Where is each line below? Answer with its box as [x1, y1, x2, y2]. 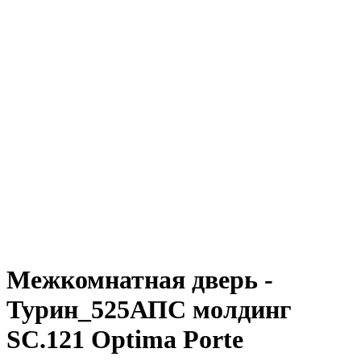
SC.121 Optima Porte [6, 325, 243, 355]
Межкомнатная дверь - [6, 265, 273, 295]
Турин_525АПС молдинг [6, 295, 292, 325]
